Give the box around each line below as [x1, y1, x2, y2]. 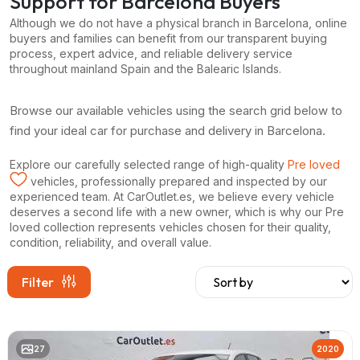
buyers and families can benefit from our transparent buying [10, 31, 327, 45]
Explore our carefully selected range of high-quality [10, 157, 288, 171]
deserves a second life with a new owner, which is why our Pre [10, 204, 344, 219]
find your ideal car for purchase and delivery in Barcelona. [10, 122, 325, 138]
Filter [22, 273, 54, 290]
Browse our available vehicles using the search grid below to [10, 102, 342, 118]
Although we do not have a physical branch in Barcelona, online [10, 15, 347, 30]
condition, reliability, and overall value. [10, 235, 211, 249]
